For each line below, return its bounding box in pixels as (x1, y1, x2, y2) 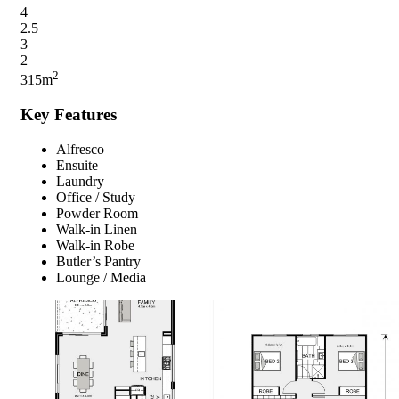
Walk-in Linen (56, 222, 137, 238)
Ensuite (56, 158, 98, 174)
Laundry (56, 174, 104, 190)
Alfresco (56, 142, 104, 158)
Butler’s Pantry (56, 254, 141, 270)
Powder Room (56, 206, 138, 222)
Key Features (20, 105, 117, 125)
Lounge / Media (56, 270, 146, 286)
